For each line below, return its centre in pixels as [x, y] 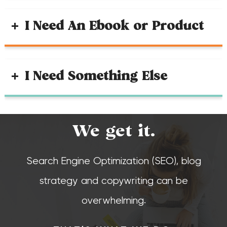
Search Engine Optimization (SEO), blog [113, 161]
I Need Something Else [96, 77]
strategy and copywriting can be [113, 181]
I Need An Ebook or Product [114, 27]
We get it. [113, 132]
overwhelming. [113, 200]
